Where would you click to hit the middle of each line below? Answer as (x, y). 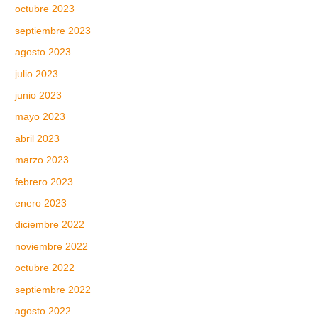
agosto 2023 (43, 53)
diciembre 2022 (50, 225)
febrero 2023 (44, 182)
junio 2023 (39, 96)
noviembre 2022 (52, 246)
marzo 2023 (42, 160)
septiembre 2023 (53, 31)
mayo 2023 (40, 117)
